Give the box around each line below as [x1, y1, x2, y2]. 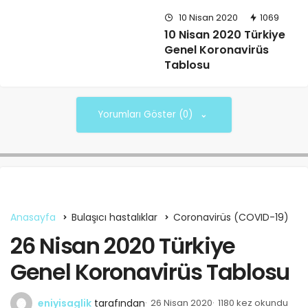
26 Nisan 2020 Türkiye [10, 230, 236, 262]
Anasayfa [10, 210, 56, 225]
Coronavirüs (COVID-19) [173, 210, 289, 225]
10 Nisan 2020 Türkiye [164, 27, 285, 43]
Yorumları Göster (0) [98, 108, 195, 122]
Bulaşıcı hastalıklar [71, 210, 157, 225]
